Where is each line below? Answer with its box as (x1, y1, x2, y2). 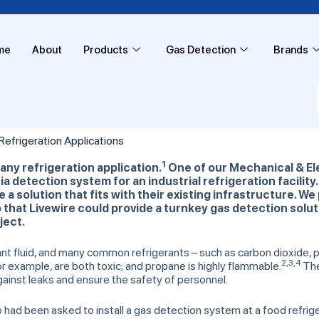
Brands (273, 43, 308, 56)
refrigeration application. (22, 161, 162, 174)
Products (83, 43, 128, 56)
